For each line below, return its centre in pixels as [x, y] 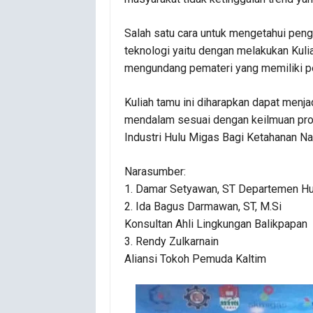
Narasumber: [155, 172]
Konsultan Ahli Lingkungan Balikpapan [216, 224]
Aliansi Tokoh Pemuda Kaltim [195, 259]
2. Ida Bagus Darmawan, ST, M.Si [203, 206]
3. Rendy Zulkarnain [172, 241]
